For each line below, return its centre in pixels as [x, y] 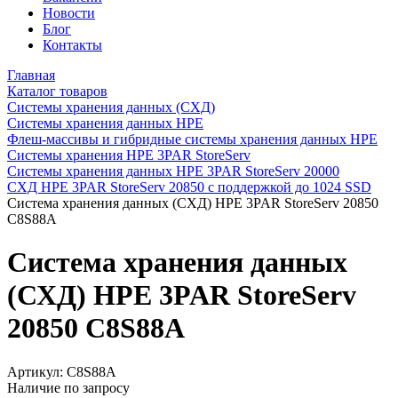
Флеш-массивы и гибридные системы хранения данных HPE [192, 139]
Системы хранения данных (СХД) [111, 107]
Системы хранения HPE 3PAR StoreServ [129, 155]
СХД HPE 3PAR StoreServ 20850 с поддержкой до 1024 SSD [189, 187]
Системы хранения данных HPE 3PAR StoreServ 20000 [173, 171]
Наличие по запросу [68, 387]
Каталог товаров [57, 91]
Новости [69, 12]
